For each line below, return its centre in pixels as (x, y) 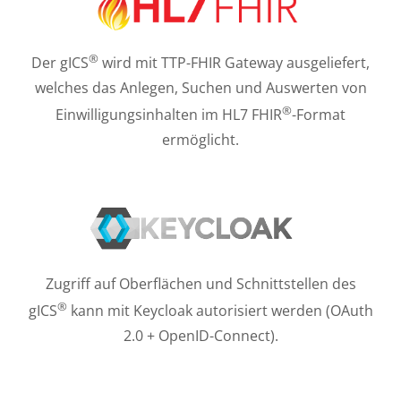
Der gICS (60, 63)
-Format (319, 115)
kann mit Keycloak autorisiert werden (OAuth (220, 311)
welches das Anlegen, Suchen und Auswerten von (200, 88)
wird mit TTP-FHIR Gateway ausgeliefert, (234, 63)
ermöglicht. (200, 140)
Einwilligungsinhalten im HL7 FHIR (169, 115)
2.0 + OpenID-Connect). (200, 336)
